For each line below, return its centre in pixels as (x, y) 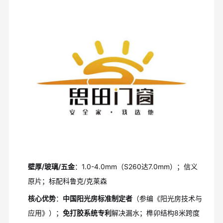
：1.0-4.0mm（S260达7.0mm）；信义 (136, 167)
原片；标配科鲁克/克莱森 (67, 181)
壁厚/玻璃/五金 (51, 167)
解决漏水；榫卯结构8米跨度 (155, 213)
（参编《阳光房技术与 (167, 199)
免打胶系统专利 (87, 213)
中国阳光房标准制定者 (97, 199)
